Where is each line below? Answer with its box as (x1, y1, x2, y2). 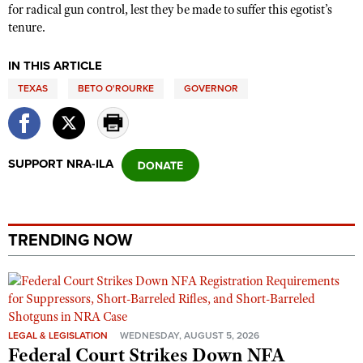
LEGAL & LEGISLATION (8, 330, 108, 341)
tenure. (8, 19, 45, 36)
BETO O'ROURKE (78, 83, 154, 94)
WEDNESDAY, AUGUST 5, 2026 (120, 330, 259, 341)
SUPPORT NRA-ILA (8, 156, 113, 171)
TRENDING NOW (8, 231, 132, 250)
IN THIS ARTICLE (8, 58, 102, 73)
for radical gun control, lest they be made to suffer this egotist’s (8, 2, 332, 18)
